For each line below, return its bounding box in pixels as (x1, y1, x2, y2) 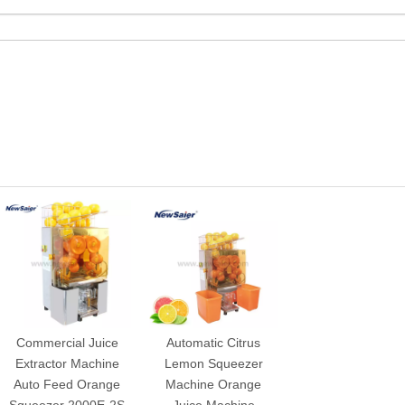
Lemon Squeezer (164, 356, 263, 372)
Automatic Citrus (166, 335, 260, 351)
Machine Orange (165, 377, 261, 392)
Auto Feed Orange (14, 377, 120, 392)
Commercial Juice (15, 335, 118, 351)
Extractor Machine (14, 356, 119, 372)
